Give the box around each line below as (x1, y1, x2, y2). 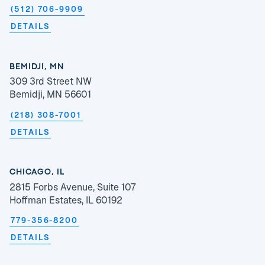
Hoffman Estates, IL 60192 (9, 193, 122, 206)
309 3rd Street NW (9, 75, 92, 88)
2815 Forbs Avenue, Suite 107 (9, 180, 135, 193)
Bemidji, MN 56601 (9, 88, 91, 101)
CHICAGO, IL (9, 169, 64, 176)
